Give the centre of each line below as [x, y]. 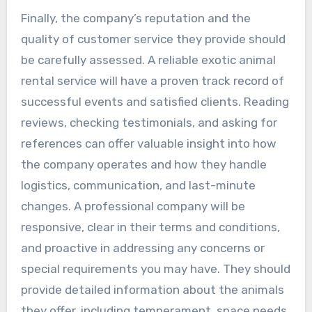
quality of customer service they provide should [153, 39]
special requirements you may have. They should [155, 268]
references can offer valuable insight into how [148, 143]
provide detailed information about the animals [152, 289]
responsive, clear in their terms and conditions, [150, 227]
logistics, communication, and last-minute [138, 185]
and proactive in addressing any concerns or [142, 248]
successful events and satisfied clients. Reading [155, 101]
